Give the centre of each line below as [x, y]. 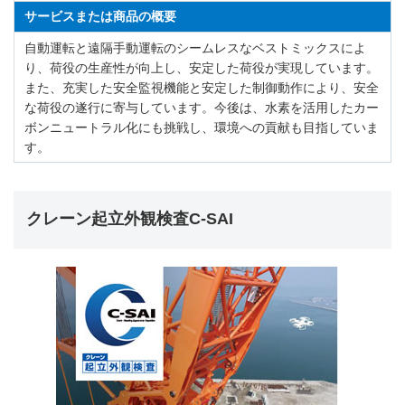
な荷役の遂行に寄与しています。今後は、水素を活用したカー [202, 107]
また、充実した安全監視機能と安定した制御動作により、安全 [202, 87]
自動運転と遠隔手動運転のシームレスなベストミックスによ [196, 47]
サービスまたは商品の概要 [101, 17]
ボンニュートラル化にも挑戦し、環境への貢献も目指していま [202, 127]
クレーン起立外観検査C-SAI [130, 219]
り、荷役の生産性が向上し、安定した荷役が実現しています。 [202, 67]
